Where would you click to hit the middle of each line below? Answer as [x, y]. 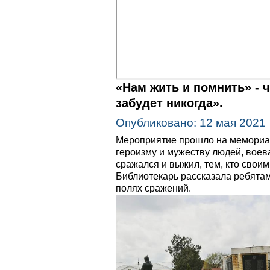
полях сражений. [153, 189]
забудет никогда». [169, 103]
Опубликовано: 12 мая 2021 [191, 122]
